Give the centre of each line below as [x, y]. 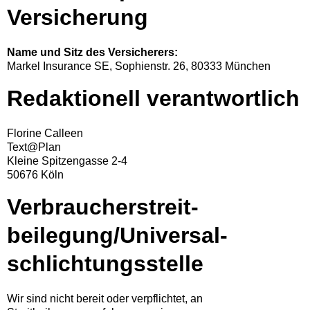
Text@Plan [34, 147]
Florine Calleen [45, 133]
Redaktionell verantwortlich [153, 98]
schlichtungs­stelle [105, 264]
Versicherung [77, 17]
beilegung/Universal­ [117, 235]
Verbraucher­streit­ [103, 207]
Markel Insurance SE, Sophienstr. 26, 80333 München [139, 66]
